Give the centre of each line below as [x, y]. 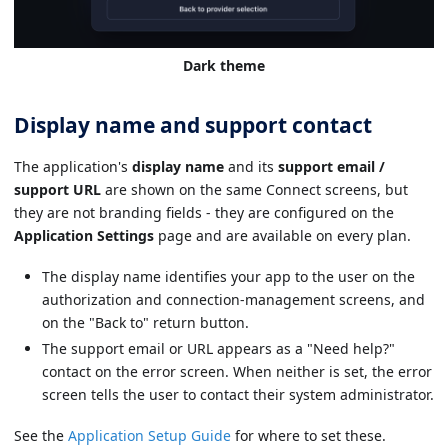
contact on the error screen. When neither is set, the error [237, 372]
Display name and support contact [193, 124]
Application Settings [84, 236]
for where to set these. [308, 435]
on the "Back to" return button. [145, 322]
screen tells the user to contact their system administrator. [238, 395]
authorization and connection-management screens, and [233, 299]
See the [41, 435]
